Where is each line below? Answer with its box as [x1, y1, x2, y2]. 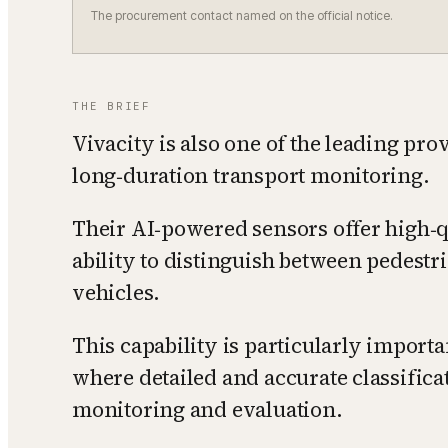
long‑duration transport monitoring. [72, 160, 430, 190]
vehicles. [72, 277, 161, 307]
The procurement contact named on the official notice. [91, 7, 393, 23]
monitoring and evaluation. [72, 394, 343, 424]
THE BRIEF [72, 98, 151, 113]
